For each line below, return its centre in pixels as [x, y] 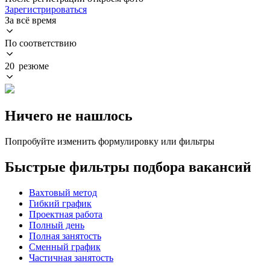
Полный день [57, 225]
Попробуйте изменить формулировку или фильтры [110, 141]
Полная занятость [65, 236]
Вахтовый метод [63, 192]
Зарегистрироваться [46, 9]
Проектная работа [66, 214]
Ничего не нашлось [69, 115]
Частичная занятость [71, 257]
